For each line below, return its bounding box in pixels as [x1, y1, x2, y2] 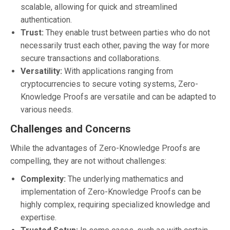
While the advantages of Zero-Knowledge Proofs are [10, 143, 200, 153]
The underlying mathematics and [66, 174, 183, 184]
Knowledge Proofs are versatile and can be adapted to [21, 91, 216, 102]
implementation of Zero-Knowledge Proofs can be [21, 186, 201, 197]
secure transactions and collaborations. [21, 53, 161, 63]
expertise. [21, 212, 56, 222]
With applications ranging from [62, 66, 173, 76]
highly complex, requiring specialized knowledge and [21, 199, 210, 209]
